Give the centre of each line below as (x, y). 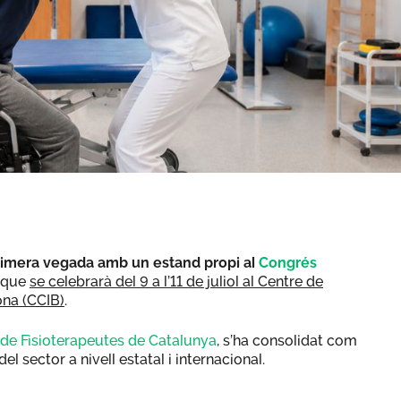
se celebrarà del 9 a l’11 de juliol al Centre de (176, 281)
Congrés (288, 262)
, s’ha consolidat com (287, 340)
